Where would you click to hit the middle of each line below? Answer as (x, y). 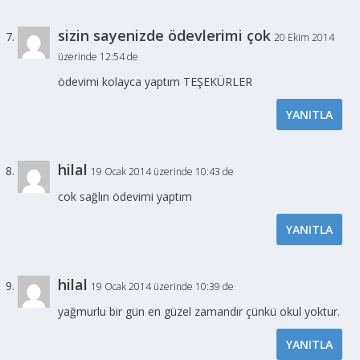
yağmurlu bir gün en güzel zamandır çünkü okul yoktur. (199, 311)
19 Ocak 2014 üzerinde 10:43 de (163, 171)
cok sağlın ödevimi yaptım (125, 196)
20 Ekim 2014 (305, 37)
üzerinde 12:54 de (98, 56)
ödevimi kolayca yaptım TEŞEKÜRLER (155, 81)
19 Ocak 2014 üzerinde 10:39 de (163, 286)
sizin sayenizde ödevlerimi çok (165, 35)
